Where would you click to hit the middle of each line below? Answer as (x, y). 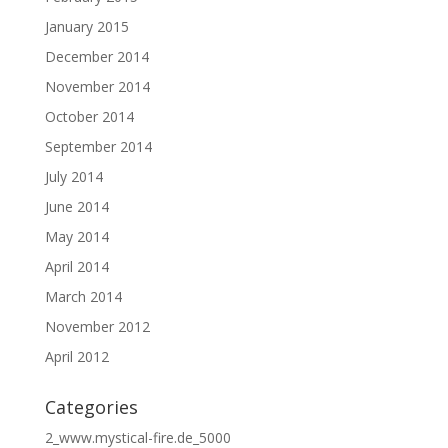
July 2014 (73, 176)
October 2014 (89, 116)
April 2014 (76, 266)
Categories (91, 407)
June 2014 (76, 206)
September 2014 (98, 146)
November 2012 (97, 326)
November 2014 (97, 86)
